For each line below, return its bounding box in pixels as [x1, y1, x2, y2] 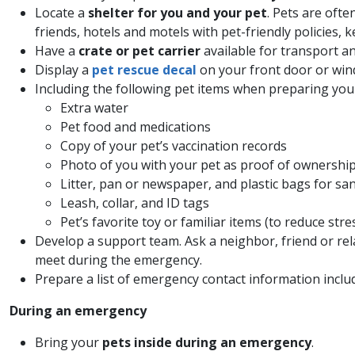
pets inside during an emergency [102, 333, 311, 351]
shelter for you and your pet [88, 3, 267, 21]
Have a [35, 41, 78, 59]
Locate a [35, 3, 88, 21]
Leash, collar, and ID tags [60, 193, 209, 212]
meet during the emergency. [35, 250, 202, 269]
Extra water [60, 98, 128, 116]
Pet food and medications [60, 117, 211, 136]
